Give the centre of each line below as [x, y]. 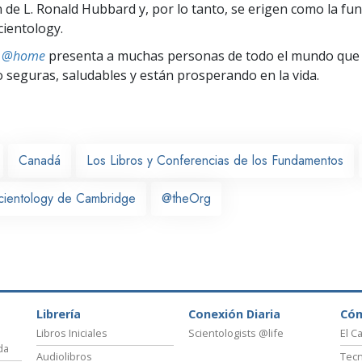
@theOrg [186, 198]
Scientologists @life [236, 333]
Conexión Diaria [234, 314]
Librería [59, 314]
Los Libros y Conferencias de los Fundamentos [215, 160]
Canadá [40, 160]
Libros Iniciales [72, 333]
